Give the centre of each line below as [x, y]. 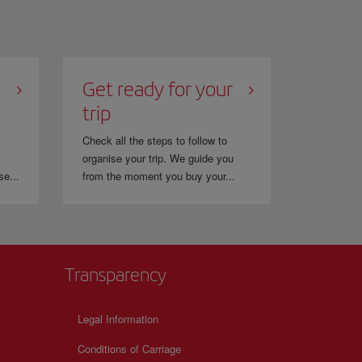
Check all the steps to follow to [155, 140]
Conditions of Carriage [129, 349]
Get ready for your [158, 89]
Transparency [116, 275]
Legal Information [118, 319]
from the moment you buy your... [159, 176]
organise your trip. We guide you [158, 158]
